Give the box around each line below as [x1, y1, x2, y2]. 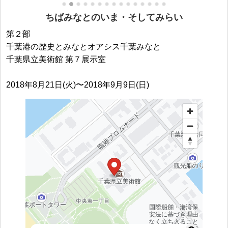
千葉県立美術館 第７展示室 [6, 55, 106, 64]
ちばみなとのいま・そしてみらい [45, 12, 183, 22]
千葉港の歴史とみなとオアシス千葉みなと [6, 42, 161, 51]
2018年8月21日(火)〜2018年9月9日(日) [6, 80, 149, 89]
